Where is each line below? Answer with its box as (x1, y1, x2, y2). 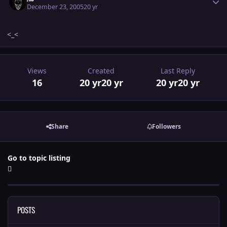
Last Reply (161, 65, 196, 75)
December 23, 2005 (27, 2, 84, 11)
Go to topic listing (8, 153, 70, 163)
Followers (152, 122, 181, 131)
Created (88, 65, 115, 75)
